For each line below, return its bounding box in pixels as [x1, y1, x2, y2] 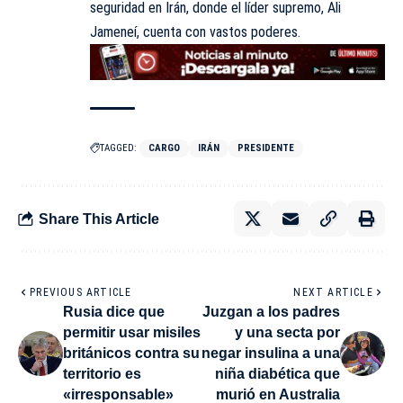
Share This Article [39, 210, 159, 227]
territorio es [63, 366, 141, 382]
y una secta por [235, 325, 340, 341]
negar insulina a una [201, 345, 340, 362]
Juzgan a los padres [202, 304, 340, 320]
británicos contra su [63, 345, 200, 362]
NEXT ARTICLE [293, 286, 373, 300]
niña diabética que [215, 366, 340, 382]
